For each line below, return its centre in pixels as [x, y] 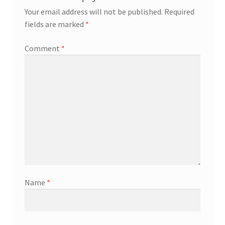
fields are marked [55, 24]
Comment [43, 48]
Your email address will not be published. [93, 12]
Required [179, 12]
